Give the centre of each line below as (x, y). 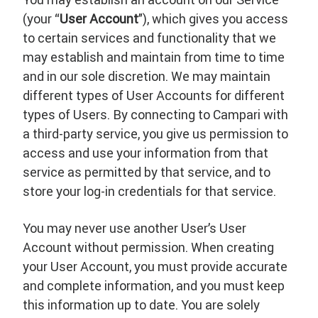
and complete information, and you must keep (154, 286)
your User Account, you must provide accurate (155, 267)
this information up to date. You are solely (141, 305)
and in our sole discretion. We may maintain (147, 76)
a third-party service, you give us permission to (155, 134)
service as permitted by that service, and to (147, 172)
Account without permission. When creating (148, 247)
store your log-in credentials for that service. (149, 191)
